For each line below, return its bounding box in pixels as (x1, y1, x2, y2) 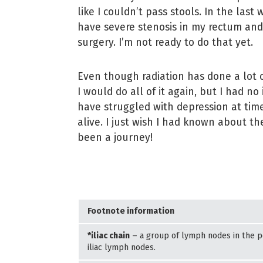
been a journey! (77, 131, 153, 144)
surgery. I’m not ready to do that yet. (77, 36, 253, 49)
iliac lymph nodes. (87, 242, 156, 252)
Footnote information (87, 205, 174, 216)
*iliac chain (87, 230, 130, 241)
